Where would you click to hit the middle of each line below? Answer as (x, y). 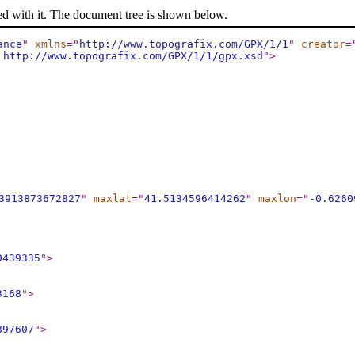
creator (323, 44)
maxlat (113, 198)
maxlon (277, 198)
